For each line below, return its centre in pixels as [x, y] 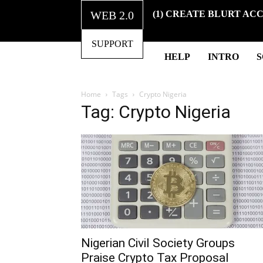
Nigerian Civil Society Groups [158, 243]
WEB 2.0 [112, 15]
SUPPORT [112, 44]
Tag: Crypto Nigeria [156, 112]
